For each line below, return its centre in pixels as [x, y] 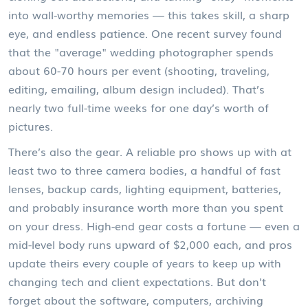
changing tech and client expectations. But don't [137, 281]
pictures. [31, 125]
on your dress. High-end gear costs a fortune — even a [154, 225]
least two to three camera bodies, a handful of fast [144, 169]
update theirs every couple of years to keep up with [145, 262]
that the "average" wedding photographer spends [141, 51]
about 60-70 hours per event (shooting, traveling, [139, 70]
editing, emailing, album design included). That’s [136, 88]
